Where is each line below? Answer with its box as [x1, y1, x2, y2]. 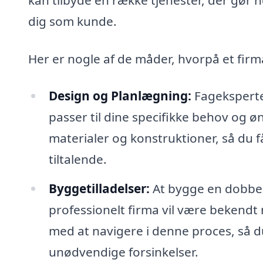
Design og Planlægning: [48, 87, 191, 104]
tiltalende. [48, 151, 107, 168]
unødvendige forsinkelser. [48, 244, 198, 261]
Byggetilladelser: [48, 180, 150, 197]
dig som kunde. [28, 12, 117, 29]
